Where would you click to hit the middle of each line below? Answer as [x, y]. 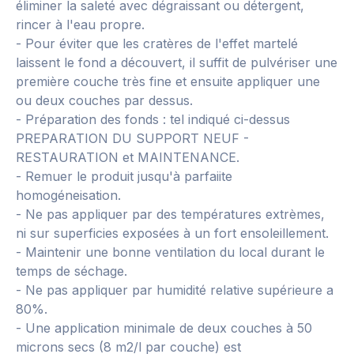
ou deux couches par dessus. [104, 100]
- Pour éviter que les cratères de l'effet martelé [157, 43]
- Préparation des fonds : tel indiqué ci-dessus [153, 119]
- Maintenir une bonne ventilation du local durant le [170, 252]
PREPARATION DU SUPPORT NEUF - [132, 138]
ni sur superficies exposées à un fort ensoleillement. [172, 233]
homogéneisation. [68, 195]
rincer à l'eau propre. [80, 24]
